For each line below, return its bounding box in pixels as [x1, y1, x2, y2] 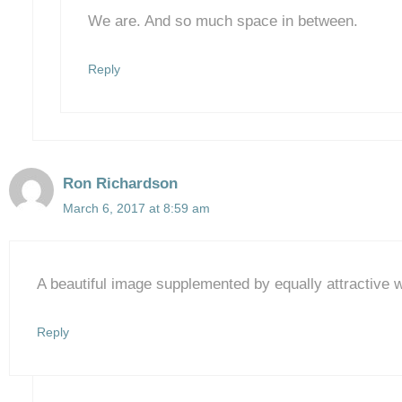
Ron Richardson [63, 174, 178, 192]
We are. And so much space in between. [87, 12, 358, 30]
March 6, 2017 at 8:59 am [63, 200, 210, 215]
